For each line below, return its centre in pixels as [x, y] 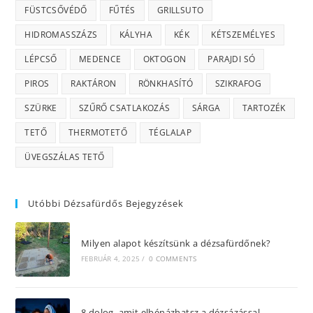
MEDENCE [100, 59]
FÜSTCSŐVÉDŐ [56, 10]
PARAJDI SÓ [232, 59]
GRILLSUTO [180, 10]
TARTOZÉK [264, 108]
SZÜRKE [41, 108]
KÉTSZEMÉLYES [243, 35]
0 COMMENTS [173, 259]
